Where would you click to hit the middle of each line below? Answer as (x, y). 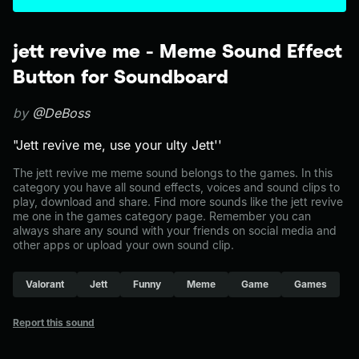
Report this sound (54, 323)
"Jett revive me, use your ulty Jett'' (117, 145)
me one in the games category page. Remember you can (162, 216)
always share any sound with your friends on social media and (175, 230)
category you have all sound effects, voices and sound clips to (176, 187)
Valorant (45, 284)
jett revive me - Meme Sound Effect (177, 50)
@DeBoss (61, 113)
